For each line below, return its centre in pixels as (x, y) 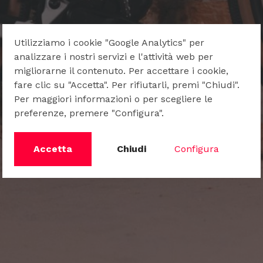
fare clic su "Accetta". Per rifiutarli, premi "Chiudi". (127, 85)
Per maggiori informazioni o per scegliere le (113, 99)
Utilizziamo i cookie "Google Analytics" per (109, 42)
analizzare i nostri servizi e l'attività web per (114, 56)
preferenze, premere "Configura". (89, 113)
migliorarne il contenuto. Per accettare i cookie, (121, 70)
